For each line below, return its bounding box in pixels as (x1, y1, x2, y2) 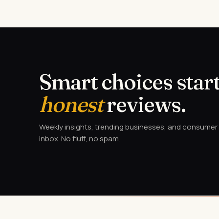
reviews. (103, 91, 186, 117)
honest (39, 91, 103, 117)
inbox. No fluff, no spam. (39, 133, 120, 144)
